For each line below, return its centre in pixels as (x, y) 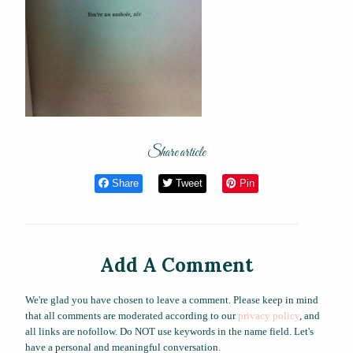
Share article (176, 152)
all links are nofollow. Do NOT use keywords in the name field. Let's (169, 332)
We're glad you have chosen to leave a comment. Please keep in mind (172, 300)
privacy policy (269, 316)
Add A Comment (176, 266)
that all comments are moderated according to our (132, 316)
